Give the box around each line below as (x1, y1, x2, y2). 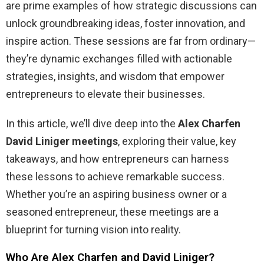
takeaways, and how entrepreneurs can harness (6, 152, 229, 165)
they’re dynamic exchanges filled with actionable (6, 52, 232, 65)
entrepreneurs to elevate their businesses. (6, 87, 205, 100)
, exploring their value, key (118, 134, 236, 147)
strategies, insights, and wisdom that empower (6, 70, 225, 82)
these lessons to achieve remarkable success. (6, 170, 225, 183)
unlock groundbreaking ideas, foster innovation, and (6, 16, 245, 29)
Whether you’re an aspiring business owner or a (6, 187, 227, 200)
